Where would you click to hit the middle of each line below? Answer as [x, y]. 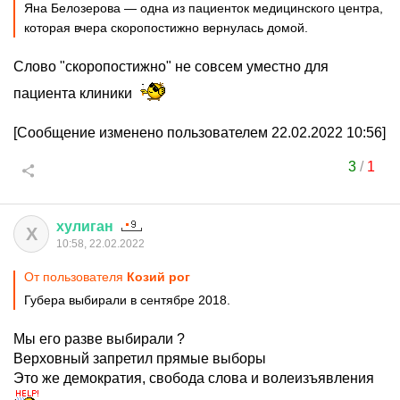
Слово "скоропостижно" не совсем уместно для [171, 67]
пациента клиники [75, 93]
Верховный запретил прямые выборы [140, 358]
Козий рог [158, 277]
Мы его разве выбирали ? [99, 339]
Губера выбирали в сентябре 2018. [127, 300]
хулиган [85, 226]
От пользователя [75, 277]
